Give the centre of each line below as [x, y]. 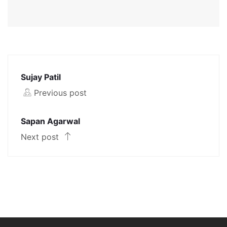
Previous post [60, 93]
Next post [41, 137]
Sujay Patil [41, 77]
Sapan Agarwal [50, 121]
